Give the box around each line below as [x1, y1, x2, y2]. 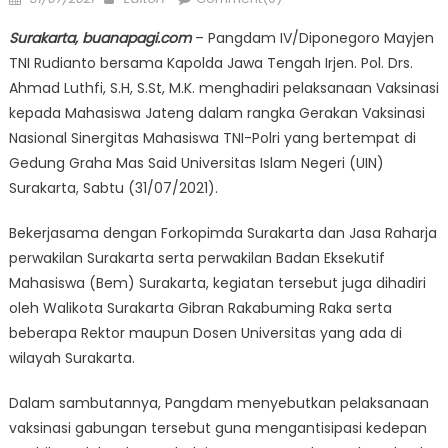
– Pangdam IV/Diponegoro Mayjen [190, 27, 434, 48]
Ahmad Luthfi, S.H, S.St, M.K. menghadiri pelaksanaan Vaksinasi [8, 77, 439, 98]
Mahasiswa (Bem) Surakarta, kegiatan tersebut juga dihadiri [8, 272, 426, 293]
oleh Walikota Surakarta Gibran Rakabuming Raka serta [8, 297, 392, 318]
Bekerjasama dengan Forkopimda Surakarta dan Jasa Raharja [8, 222, 437, 243]
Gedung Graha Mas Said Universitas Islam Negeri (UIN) [8, 152, 384, 173]
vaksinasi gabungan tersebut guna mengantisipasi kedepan [8, 417, 427, 438]
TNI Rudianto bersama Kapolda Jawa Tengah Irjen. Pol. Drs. [8, 52, 413, 73]
